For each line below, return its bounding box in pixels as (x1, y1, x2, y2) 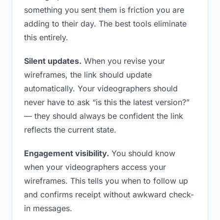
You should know (109, 148, 175, 158)
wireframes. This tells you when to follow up (24, 176, 188, 186)
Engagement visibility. (24, 148, 109, 158)
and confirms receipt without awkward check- (24, 190, 194, 199)
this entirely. (24, 32, 68, 42)
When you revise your (82, 56, 165, 66)
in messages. (24, 203, 72, 213)
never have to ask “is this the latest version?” (24, 97, 190, 107)
